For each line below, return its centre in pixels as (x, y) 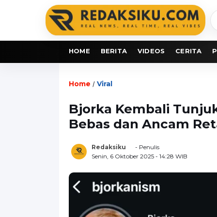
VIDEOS (151, 51)
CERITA (189, 51)
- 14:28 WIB (171, 156)
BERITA (114, 51)
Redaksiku (109, 147)
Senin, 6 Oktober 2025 (124, 156)
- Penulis (147, 147)
